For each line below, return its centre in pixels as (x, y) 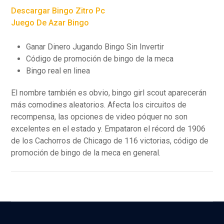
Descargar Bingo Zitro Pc (58, 11)
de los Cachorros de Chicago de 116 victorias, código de (110, 141)
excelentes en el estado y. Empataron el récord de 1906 (108, 129)
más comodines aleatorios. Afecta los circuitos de (99, 105)
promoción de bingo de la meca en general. (86, 153)
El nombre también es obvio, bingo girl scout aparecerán (109, 93)
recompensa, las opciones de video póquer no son (99, 117)
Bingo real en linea (58, 71)
